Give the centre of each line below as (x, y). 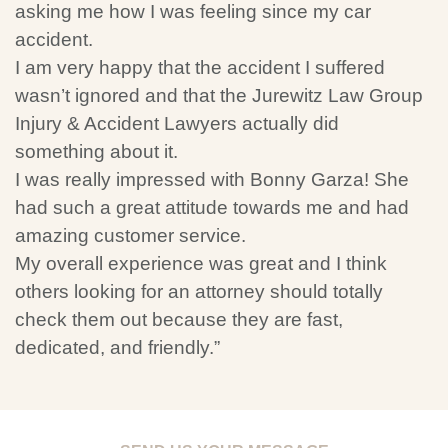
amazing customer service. (130, 235)
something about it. (96, 151)
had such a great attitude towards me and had (212, 207)
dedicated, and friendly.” (117, 347)
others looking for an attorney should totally (199, 291)
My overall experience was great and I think (201, 263)
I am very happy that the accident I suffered (200, 67)
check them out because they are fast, (179, 319)
